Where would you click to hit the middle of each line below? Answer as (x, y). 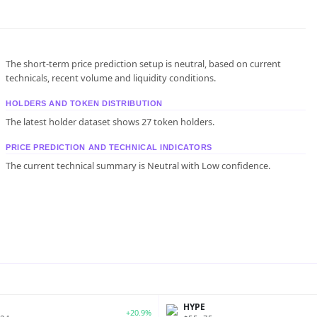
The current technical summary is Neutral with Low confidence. (138, 165)
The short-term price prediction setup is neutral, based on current (143, 64)
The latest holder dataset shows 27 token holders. (110, 121)
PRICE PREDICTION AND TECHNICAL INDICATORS (109, 147)
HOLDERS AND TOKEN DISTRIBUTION (84, 103)
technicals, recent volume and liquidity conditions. (111, 78)
